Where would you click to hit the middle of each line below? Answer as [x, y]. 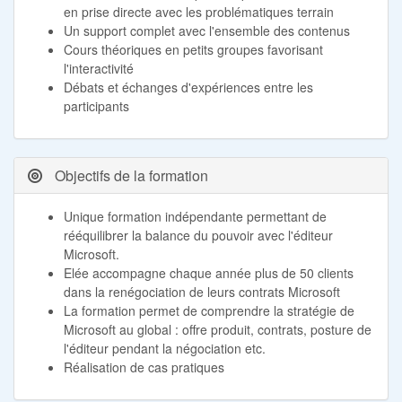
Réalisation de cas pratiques [144, 367]
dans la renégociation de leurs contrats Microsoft [202, 291]
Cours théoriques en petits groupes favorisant [193, 49]
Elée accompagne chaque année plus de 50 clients [209, 272]
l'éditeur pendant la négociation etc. [165, 348]
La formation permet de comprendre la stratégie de [209, 310]
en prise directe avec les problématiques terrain [199, 11]
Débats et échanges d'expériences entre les [188, 87]
